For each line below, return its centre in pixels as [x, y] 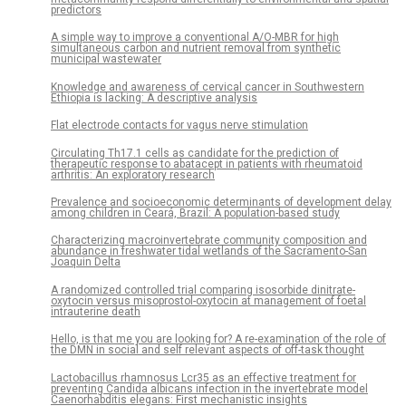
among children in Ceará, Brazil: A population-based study [195, 213]
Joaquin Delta [86, 262]
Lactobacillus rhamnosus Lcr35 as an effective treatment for [203, 377]
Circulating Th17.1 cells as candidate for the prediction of [195, 153]
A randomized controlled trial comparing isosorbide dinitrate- [203, 290]
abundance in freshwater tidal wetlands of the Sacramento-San [209, 251]
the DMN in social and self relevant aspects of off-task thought [208, 350]
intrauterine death [96, 311]
